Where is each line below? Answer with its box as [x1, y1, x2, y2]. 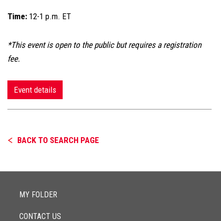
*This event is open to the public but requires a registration [7, 40, 201, 50]
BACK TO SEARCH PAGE [17, 135, 99, 145]
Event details [14, 85, 56, 95]
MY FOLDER [19, 190, 57, 199]
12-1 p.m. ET [29, 11, 71, 21]
